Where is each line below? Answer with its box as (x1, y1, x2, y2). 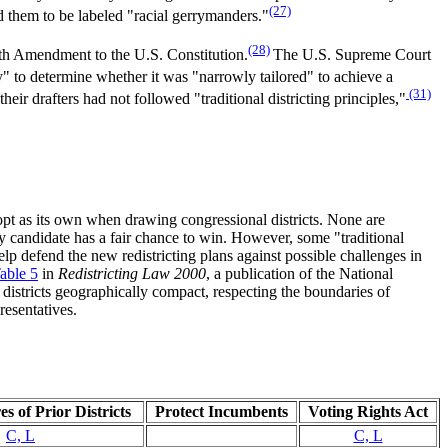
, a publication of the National (206, 264, 393, 282)
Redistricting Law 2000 (58, 264, 206, 282)
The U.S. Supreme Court (273, 45, 431, 63)
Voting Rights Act (308, 402, 428, 420)
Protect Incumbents (155, 402, 288, 420)
